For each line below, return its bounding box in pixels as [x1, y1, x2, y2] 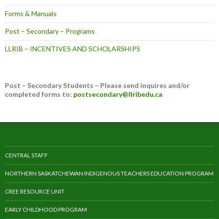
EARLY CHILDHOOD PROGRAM [5, 206, 87, 214]
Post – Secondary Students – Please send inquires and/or [5, 81, 190, 90]
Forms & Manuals [5, 9, 57, 18]
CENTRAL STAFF [5, 152, 48, 159]
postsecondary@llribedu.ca [73, 90, 162, 99]
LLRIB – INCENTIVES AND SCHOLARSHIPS [5, 44, 140, 53]
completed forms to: [5, 90, 73, 99]
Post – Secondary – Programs [5, 27, 95, 36]
